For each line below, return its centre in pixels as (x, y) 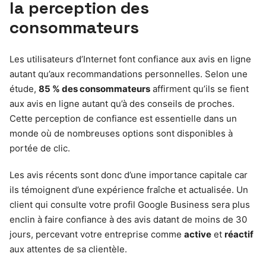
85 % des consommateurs (94, 88)
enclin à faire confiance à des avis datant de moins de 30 (128, 219)
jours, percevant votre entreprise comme (97, 234)
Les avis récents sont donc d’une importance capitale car (129, 175)
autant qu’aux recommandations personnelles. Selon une (129, 74)
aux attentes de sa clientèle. (68, 249)
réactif (239, 234)
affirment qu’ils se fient (199, 88)
